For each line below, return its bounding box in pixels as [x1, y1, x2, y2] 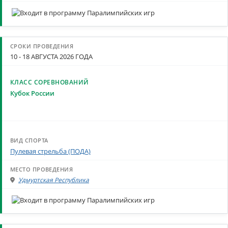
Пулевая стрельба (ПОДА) [10, 146, 91, 156]
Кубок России [10, 88, 54, 98]
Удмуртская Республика [18, 175, 89, 184]
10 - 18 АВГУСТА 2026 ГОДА [10, 52, 93, 62]
